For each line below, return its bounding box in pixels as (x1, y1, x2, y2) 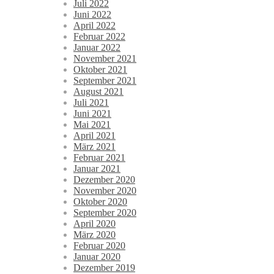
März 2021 (73, 141, 116, 152)
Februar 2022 (73, 31, 125, 42)
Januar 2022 (73, 42, 120, 53)
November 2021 (73, 53, 136, 64)
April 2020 (73, 218, 116, 229)
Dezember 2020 (73, 174, 135, 185)
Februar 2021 (73, 152, 125, 163)
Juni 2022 (73, 9, 111, 20)
